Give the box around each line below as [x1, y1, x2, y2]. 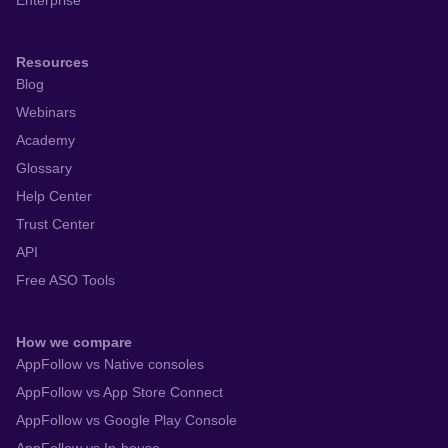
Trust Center [16, 216, 95, 233]
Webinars [16, 104, 76, 121]
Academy [16, 132, 75, 149]
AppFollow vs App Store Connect [16, 384, 223, 401]
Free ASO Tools [16, 272, 115, 289]
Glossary [16, 160, 72, 177]
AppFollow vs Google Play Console [16, 412, 237, 429]
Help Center [16, 188, 92, 205]
